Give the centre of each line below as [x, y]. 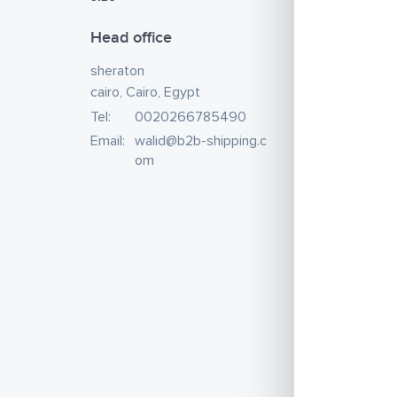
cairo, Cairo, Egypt [145, 92]
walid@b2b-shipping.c [201, 141]
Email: [108, 141]
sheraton [117, 71]
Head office [131, 38]
